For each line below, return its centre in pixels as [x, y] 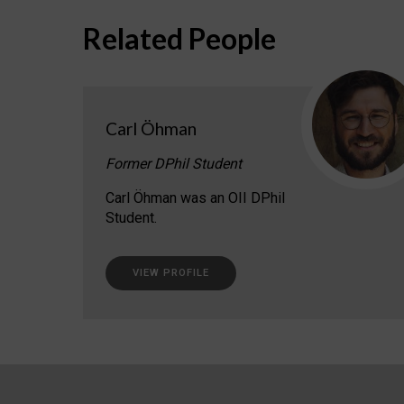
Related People [179, 39]
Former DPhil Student [174, 164]
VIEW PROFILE [171, 273]
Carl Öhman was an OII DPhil [195, 198]
